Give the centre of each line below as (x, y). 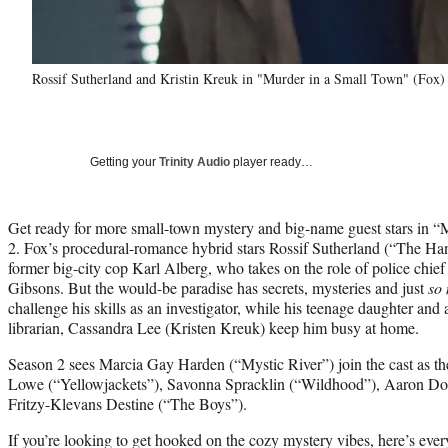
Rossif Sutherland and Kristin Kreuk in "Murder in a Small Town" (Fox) (238, 78)
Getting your (124, 161)
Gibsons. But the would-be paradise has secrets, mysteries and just (218, 287)
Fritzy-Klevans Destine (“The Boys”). (127, 403)
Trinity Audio (194, 161)
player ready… (271, 161)
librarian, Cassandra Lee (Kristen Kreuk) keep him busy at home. (213, 327)
